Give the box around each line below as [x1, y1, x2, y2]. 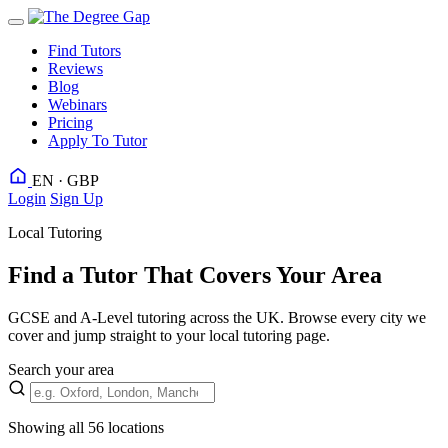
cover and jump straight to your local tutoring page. [8, 326, 330, 344]
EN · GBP [32, 172, 99, 189]
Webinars [48, 96, 107, 113]
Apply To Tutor [48, 132, 147, 149]
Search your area [8, 360, 114, 378]
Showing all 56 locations [8, 418, 164, 436]
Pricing [48, 114, 93, 131]
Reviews [48, 60, 103, 77]
